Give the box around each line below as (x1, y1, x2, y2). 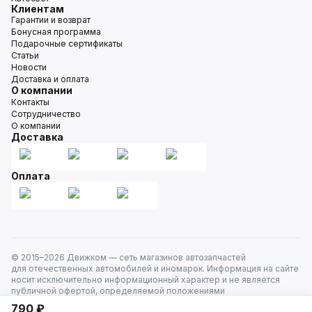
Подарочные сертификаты (11, 38, 123, 49)
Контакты (11, 96, 49, 107)
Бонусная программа (11, 26, 101, 37)
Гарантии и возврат (11, 14, 91, 25)
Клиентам (11, 2, 64, 15)
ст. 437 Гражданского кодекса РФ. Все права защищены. (11, 296, 250, 307)
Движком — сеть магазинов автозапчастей (65, 251, 246, 263)
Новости (11, 61, 47, 72)
